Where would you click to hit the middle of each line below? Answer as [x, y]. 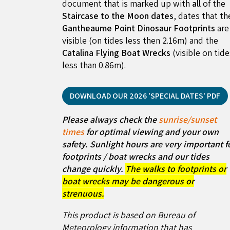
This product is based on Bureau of [129, 215]
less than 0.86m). [94, 65]
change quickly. [94, 168]
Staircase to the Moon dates [118, 16]
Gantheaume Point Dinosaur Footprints [139, 28]
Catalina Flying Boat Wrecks [117, 53]
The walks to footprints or [176, 168]
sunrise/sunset [188, 119]
